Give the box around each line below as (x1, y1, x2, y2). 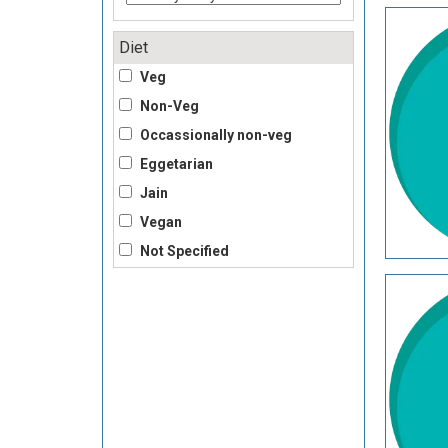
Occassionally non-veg (137, 126, 292, 143)
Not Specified (137, 242, 229, 259)
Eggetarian (137, 155, 213, 172)
